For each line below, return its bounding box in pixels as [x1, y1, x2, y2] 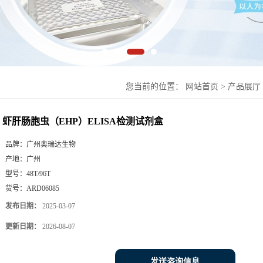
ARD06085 [26, 184, 59, 193]
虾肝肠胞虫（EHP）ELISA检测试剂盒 [2, 116, 163, 126]
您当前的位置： [126, 82, 186, 91]
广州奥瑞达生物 [26, 140, 76, 149]
